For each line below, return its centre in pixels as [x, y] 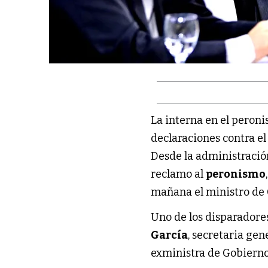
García [170, 235]
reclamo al [179, 174]
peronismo [236, 174]
